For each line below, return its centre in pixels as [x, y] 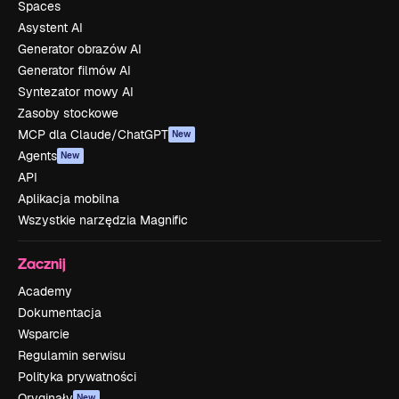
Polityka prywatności [77, 377]
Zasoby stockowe [68, 113]
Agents [37, 156]
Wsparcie [44, 334]
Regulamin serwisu [72, 355]
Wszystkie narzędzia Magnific [103, 220]
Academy [45, 291]
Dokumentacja [60, 313]
